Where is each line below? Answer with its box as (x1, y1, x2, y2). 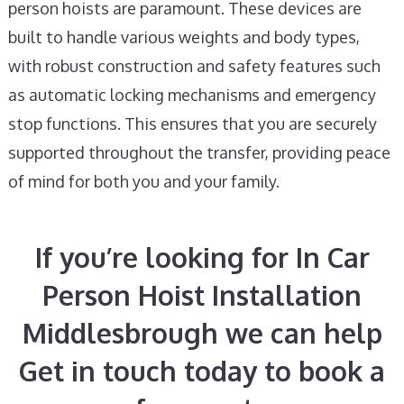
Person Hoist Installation (42, 278, 362, 312)
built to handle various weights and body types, (7, 27, 360, 47)
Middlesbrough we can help (22, 316, 382, 350)
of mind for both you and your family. (7, 171, 280, 191)
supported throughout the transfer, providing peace (7, 142, 390, 162)
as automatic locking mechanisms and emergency (7, 85, 376, 105)
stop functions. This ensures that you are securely (7, 114, 377, 133)
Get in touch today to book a (19, 353, 385, 388)
